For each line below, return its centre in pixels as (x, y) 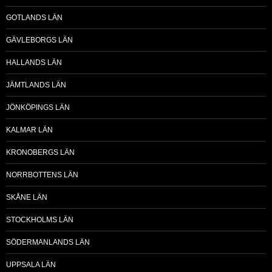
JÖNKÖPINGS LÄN (38, 108)
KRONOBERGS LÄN (40, 153)
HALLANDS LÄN (34, 63)
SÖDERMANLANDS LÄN (48, 243)
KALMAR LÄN (29, 130)
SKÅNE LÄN (27, 198)
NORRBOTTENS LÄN (42, 175)
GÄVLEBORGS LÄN (39, 40)
